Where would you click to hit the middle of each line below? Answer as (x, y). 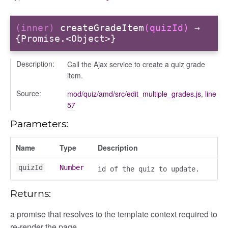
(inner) (38, 28)
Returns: (31, 193)
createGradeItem (102, 28)
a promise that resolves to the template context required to (114, 214)
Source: (29, 93)
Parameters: (39, 123)
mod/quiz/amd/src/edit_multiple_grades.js (134, 93)
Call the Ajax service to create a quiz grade (136, 64)
